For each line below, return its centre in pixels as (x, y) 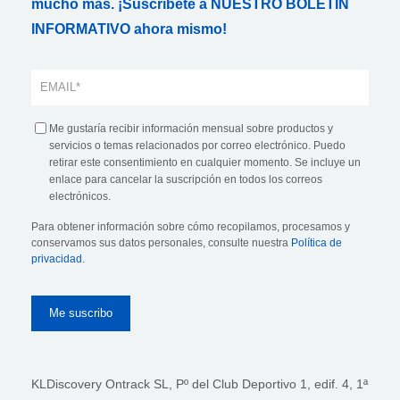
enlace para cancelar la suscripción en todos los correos (186, 179)
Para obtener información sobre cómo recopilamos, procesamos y (191, 226)
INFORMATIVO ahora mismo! (129, 29)
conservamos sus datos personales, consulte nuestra (161, 242)
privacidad (57, 258)
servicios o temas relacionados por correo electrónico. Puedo (197, 145)
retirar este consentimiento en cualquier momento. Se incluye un (205, 162)
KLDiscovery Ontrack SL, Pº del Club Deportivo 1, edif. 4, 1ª (200, 383)
